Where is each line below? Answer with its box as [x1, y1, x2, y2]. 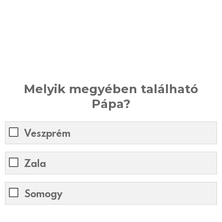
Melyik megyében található [24, 81, 198, 96]
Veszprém [24, 126, 70, 140]
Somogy [24, 187, 62, 200]
